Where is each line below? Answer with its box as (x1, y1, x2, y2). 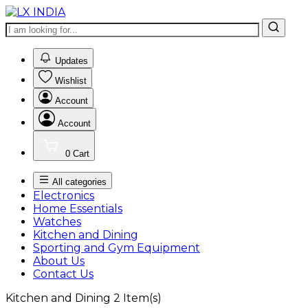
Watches (33, 215, 81, 228)
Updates (55, 56, 88, 66)
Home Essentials (33, 202, 122, 215)
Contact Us (33, 267, 93, 280)
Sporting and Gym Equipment (33, 241, 200, 254)
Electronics (33, 189, 94, 202)
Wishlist (55, 76, 87, 86)
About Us (33, 254, 85, 267)
